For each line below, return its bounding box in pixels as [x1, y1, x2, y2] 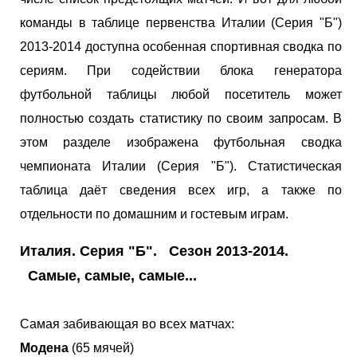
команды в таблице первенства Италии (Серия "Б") [20, 15, 342, 29]
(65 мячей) [69, 340, 134, 355]
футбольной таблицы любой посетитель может [20, 87, 342, 101]
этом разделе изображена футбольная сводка [20, 135, 342, 149]
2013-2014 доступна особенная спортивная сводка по [20, 39, 342, 53]
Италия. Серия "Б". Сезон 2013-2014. [20, 242, 288, 259]
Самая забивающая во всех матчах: [20, 316, 234, 331]
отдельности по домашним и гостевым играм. [20, 206, 288, 221]
